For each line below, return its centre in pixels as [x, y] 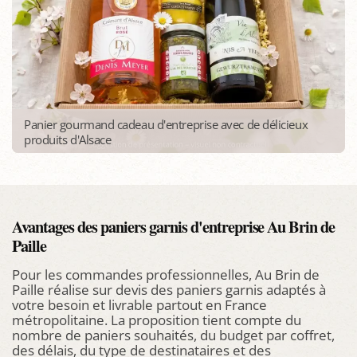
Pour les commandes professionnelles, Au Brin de [166, 275]
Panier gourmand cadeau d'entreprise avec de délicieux [166, 124]
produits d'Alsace [68, 139]
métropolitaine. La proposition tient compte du [157, 320]
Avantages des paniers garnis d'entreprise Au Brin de [174, 226]
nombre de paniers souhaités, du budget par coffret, [173, 335]
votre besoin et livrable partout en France [139, 305]
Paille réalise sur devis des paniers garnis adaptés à [169, 290]
